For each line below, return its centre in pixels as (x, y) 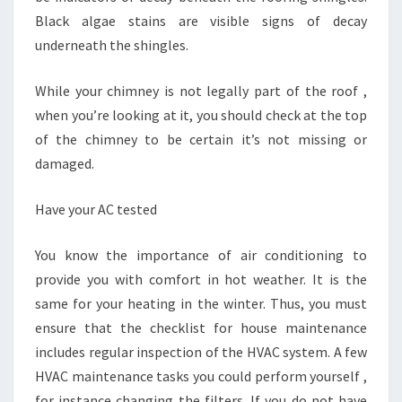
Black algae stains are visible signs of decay (201, 20)
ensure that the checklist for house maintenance (201, 327)
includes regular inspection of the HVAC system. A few (201, 351)
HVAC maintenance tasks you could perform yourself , (201, 376)
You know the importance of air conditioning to (201, 254)
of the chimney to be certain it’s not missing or (201, 139)
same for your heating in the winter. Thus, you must (201, 303)
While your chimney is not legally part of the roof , (201, 90)
